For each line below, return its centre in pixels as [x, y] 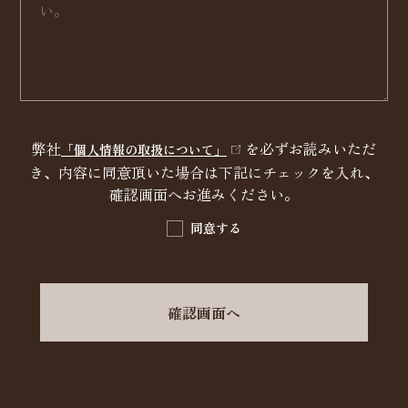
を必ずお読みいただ [311, 148]
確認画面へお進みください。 [204, 194]
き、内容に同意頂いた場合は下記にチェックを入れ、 [204, 172]
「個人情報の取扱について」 [144, 149]
